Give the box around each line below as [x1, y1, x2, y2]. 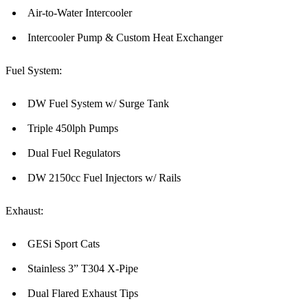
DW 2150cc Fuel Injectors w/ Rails [27, 172, 181, 184]
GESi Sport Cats [27, 238, 100, 250]
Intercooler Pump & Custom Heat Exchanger [27, 32, 223, 44]
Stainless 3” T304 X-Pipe [27, 263, 138, 275]
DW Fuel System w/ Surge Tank [27, 98, 169, 110]
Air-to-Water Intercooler [27, 7, 132, 19]
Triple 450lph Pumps [27, 122, 118, 135]
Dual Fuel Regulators [27, 147, 120, 159]
